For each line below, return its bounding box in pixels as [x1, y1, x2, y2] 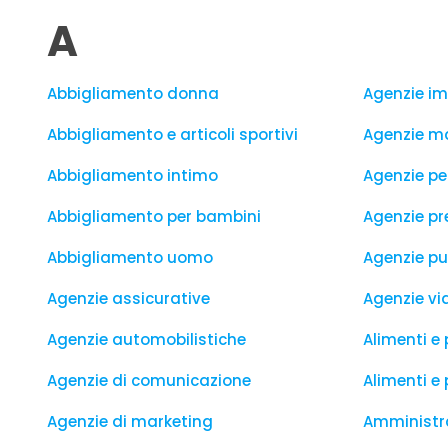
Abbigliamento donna [47, 83, 219, 104]
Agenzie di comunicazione [47, 370, 251, 391]
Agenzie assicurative [47, 288, 210, 309]
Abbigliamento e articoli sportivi [47, 124, 298, 145]
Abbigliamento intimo [47, 165, 218, 186]
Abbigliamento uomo [47, 247, 213, 268]
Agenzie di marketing [47, 411, 213, 432]
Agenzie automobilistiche [47, 329, 246, 350]
